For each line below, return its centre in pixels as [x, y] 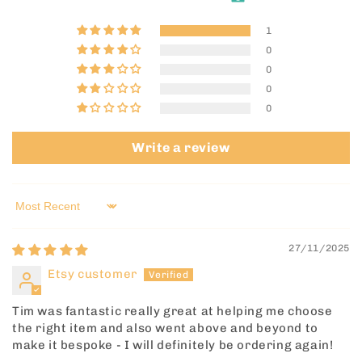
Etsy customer [93, 274]
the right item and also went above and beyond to [165, 328]
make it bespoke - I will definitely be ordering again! [173, 345]
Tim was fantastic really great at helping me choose [173, 311]
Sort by [34, 213]
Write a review [181, 148]
